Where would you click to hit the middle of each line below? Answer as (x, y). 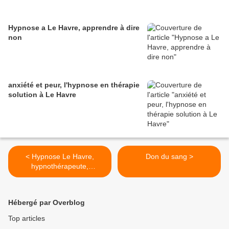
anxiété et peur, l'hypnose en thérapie (74, 85)
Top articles (27, 218)
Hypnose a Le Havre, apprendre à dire (74, 28)
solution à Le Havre (42, 95)
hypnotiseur (60, 176)
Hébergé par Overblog (47, 202)
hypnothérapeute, (60, 166)
